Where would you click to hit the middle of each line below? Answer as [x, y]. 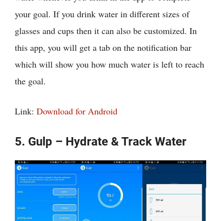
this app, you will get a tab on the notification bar [103, 47]
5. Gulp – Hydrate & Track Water [101, 141]
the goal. [30, 81]
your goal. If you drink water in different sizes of [102, 14]
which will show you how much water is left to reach [110, 64]
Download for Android [77, 111]
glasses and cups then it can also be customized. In [106, 30]
